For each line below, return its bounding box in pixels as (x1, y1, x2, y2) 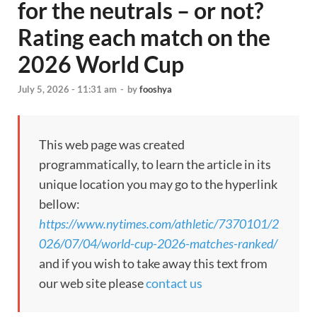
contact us (146, 275, 202, 292)
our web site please (39, 275, 146, 292)
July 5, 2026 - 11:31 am (18, 83, 117, 96)
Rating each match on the (18, 23, 270, 51)
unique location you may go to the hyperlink (39, 176, 277, 192)
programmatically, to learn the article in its (39, 156, 271, 173)
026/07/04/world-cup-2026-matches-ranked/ (39, 236, 277, 252)
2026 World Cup (18, 50, 184, 78)
